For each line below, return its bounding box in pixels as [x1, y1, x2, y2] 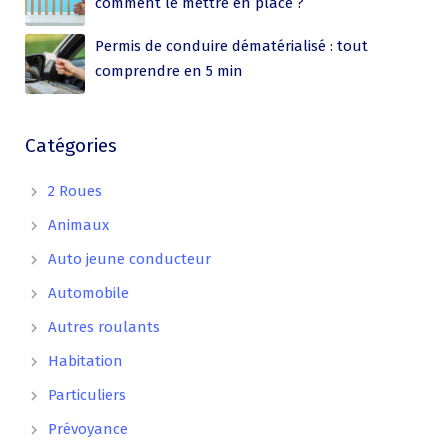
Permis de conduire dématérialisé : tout [95, 36, 368, 55]
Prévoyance [48, 420, 128, 439]
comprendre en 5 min [95, 61, 243, 80]
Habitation [48, 352, 123, 371]
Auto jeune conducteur [48, 250, 211, 269]
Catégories [25, 133, 117, 157]
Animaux [48, 216, 109, 235]
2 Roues [48, 182, 102, 201]
